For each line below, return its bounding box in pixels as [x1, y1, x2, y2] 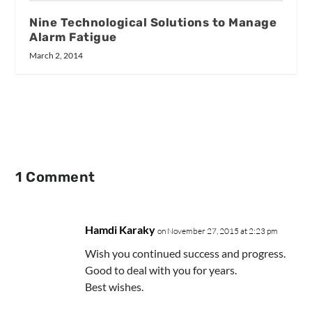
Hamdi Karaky [85, 222, 156, 236]
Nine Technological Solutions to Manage [29, 15, 277, 29]
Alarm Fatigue [29, 29, 117, 44]
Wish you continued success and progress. [85, 246, 286, 260]
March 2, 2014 [29, 49, 84, 61]
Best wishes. [85, 279, 144, 293]
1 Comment [15, 168, 95, 185]
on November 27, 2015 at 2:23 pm [157, 225, 279, 236]
